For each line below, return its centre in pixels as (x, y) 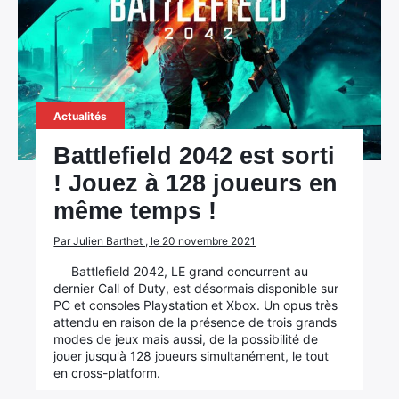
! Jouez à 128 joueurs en (196, 183)
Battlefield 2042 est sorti (195, 156)
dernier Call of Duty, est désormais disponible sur (196, 288)
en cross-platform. (107, 373)
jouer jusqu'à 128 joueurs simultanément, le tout (191, 356)
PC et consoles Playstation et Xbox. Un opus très (196, 305)
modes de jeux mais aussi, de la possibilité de (186, 339)
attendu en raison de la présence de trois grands (195, 322)
